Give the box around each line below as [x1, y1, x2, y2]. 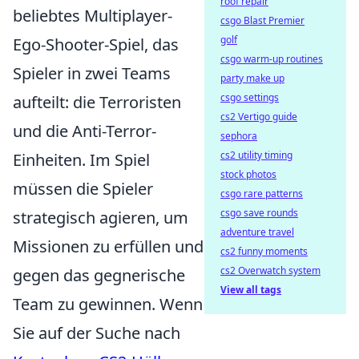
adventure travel [220, 225, 294, 239]
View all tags [220, 283, 281, 296]
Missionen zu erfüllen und [13, 236, 204, 258]
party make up [220, 71, 284, 85]
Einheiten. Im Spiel [13, 149, 150, 171]
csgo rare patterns [220, 187, 303, 200]
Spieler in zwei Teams [13, 63, 171, 85]
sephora [220, 129, 257, 143]
